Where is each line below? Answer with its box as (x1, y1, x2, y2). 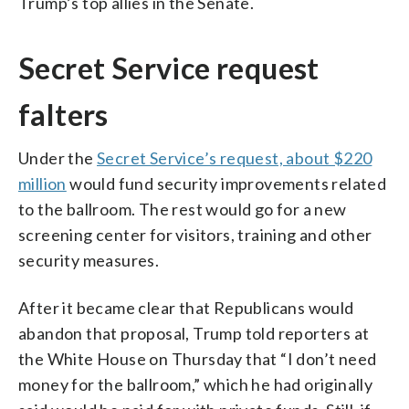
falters (18, 96, 109, 132)
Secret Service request (18, 49, 320, 86)
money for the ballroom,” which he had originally (18, 373, 373, 394)
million (18, 173, 67, 194)
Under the (18, 147, 98, 168)
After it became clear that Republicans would (18, 297, 354, 318)
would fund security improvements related (66, 173, 387, 194)
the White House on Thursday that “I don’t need (18, 348, 377, 369)
